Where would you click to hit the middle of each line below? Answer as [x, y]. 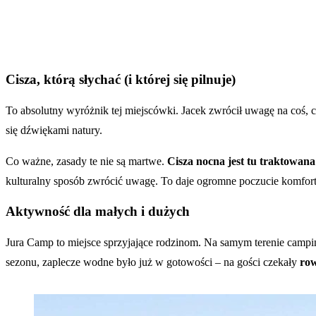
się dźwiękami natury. [54, 130]
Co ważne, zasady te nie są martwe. [86, 161]
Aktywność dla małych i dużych [98, 212]
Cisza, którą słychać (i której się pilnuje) [121, 79]
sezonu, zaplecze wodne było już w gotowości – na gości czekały [153, 262]
